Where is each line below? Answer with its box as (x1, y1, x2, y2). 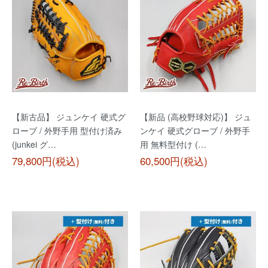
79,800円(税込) (12, 153, 80, 168)
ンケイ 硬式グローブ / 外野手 (140, 124, 250, 136)
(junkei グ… (12, 138, 56, 150)
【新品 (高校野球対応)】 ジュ (140, 111, 251, 123)
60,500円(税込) (140, 153, 208, 168)
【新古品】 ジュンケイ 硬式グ (12, 111, 126, 123)
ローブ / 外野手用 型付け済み (12, 124, 122, 136)
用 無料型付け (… (140, 138, 206, 150)
